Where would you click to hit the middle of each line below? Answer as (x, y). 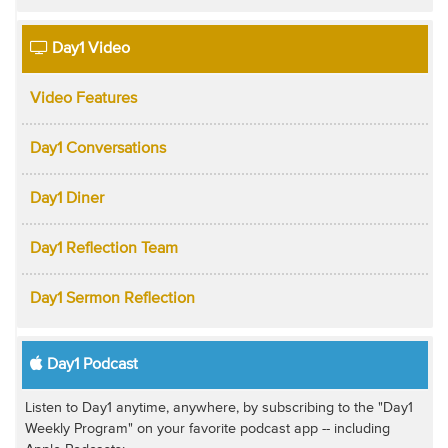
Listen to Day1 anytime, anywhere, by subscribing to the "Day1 (218, 408)
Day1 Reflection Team (103, 248)
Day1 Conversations (97, 148)
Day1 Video (88, 48)
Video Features (83, 98)
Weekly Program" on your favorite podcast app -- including (207, 429)
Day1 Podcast (90, 364)
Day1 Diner (66, 198)
